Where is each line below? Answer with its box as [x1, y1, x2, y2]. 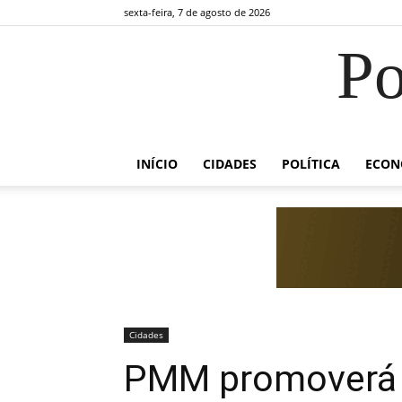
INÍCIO [136, 155, 178, 172]
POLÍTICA [282, 155, 340, 172]
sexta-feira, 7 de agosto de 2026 [124, 5, 270, 19]
